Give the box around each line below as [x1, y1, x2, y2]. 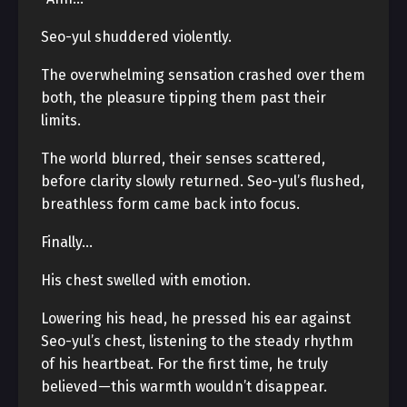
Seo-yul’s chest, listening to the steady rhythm [41, 333, 353, 350]
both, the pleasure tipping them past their [41, 89, 326, 106]
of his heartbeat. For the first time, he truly [41, 355, 328, 372]
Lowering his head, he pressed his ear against [41, 310, 351, 327]
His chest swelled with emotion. [41, 272, 251, 289]
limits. [41, 112, 81, 129]
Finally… [41, 233, 93, 251]
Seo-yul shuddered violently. [41, 28, 232, 45]
